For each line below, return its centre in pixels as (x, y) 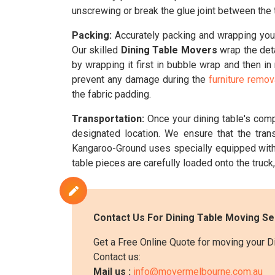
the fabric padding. (111, 94)
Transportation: (108, 119)
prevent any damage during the (140, 79)
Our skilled (96, 50)
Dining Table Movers (169, 50)
